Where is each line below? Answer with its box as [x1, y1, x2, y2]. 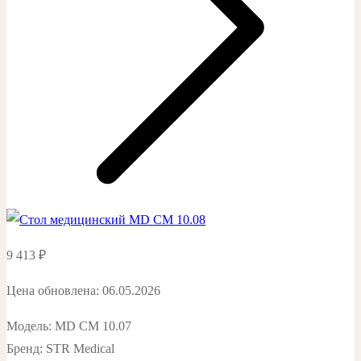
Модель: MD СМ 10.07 [6, 318, 131, 333]
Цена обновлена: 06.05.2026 [6, 283, 160, 297]
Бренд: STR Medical [6, 341, 114, 355]
